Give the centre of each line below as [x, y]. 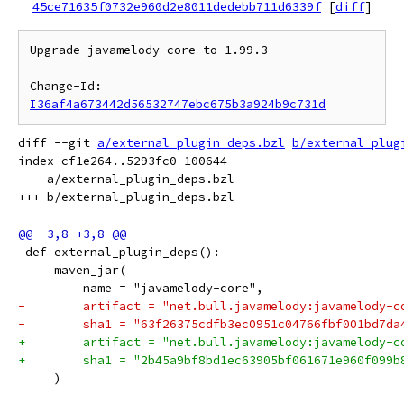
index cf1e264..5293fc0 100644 [123, 161]
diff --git [58, 143]
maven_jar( [72, 270]
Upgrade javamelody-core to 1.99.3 [149, 50]
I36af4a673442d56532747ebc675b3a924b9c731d [178, 104]
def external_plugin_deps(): [119, 252]
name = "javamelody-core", [141, 288]
